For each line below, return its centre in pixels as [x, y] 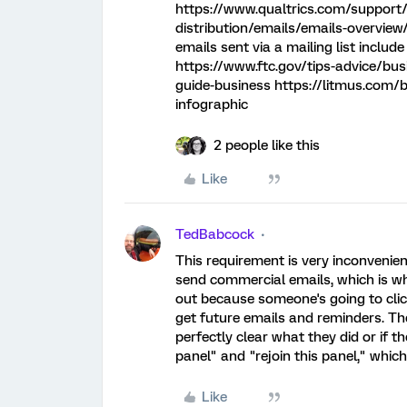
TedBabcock [215, 234]
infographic [212, 104]
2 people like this [267, 145]
